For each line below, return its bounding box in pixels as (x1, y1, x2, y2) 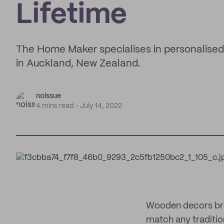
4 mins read (36, 102, 74, 109)
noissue (36, 92, 61, 99)
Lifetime (16, 2, 127, 28)
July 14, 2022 (80, 102, 122, 109)
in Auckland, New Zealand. (16, 59, 140, 68)
